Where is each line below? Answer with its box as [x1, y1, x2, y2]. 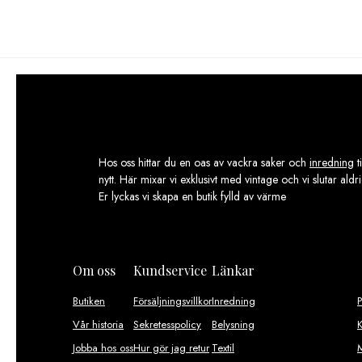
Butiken [73, 293, 105, 309]
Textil [212, 339, 234, 356]
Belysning [212, 316, 255, 332]
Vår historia [73, 316, 124, 332]
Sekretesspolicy [133, 316, 201, 332]
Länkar [212, 261, 255, 279]
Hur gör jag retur [133, 339, 209, 356]
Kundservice [133, 261, 207, 279]
